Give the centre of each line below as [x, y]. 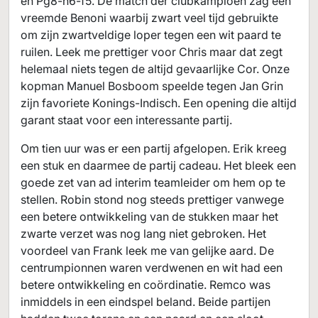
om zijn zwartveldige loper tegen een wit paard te [151, 35]
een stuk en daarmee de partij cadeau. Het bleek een [158, 165]
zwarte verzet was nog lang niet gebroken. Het [143, 234]
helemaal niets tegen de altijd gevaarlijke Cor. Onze [155, 69]
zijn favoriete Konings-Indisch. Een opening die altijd [159, 103]
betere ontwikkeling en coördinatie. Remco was [146, 285]
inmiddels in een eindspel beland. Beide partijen [146, 302]
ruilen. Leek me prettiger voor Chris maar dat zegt [152, 52]
